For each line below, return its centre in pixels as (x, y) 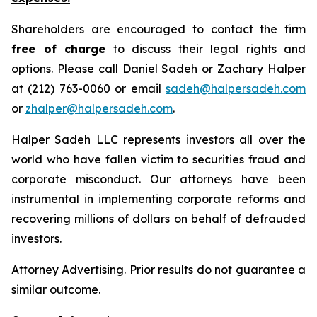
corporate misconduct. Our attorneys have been (158, 179)
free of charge (58, 49)
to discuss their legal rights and (206, 49)
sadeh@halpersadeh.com (236, 88)
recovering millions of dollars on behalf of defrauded (158, 219)
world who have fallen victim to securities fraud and (158, 159)
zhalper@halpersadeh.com (99, 108)
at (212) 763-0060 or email (88, 88)
